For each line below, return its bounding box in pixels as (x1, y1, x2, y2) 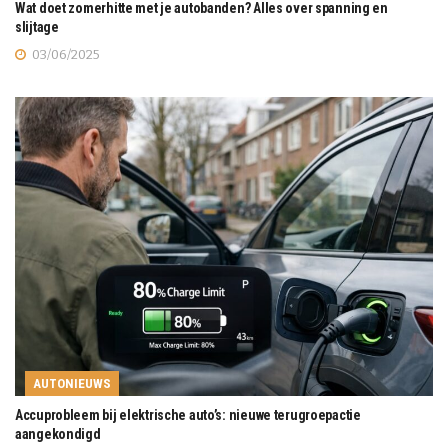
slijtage (15, 19, 59, 36)
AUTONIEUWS (33, 376, 111, 392)
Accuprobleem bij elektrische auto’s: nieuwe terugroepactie (15, 407, 361, 424)
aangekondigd (15, 426, 101, 443)
